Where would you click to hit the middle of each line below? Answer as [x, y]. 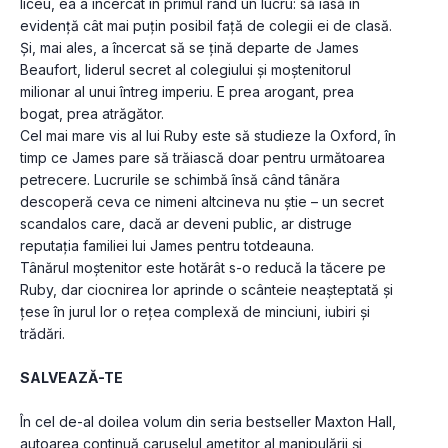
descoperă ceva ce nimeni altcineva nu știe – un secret [202, 202]
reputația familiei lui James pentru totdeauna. [167, 246]
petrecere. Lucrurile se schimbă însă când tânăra [180, 180]
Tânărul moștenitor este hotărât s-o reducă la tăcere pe [203, 268]
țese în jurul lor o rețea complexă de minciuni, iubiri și [195, 312]
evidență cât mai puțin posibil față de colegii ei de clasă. [206, 26]
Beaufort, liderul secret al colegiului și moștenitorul [185, 70]
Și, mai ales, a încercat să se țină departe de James [189, 48]
